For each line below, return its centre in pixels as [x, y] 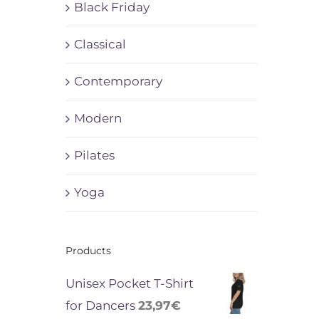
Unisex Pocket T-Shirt [129, 283]
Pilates [94, 155]
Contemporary [118, 81]
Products [88, 250]
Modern [98, 118]
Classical [100, 44]
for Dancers [100, 305]
